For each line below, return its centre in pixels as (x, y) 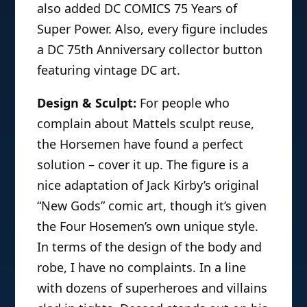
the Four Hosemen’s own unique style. (148, 226)
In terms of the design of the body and (150, 247)
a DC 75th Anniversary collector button (150, 50)
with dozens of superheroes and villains (152, 288)
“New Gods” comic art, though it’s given (152, 206)
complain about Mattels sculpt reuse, (146, 124)
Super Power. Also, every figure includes (153, 29)
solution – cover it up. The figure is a (143, 165)
